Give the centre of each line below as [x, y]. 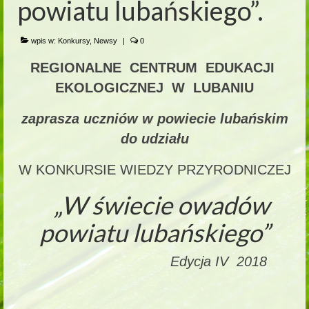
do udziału [154, 138]
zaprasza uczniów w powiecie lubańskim [154, 118]
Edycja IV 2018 [154, 261]
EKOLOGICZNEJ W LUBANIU [154, 87]
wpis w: [43, 40]
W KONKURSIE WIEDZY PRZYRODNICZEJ [154, 169]
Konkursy [74, 40]
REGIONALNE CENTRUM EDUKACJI [154, 67]
